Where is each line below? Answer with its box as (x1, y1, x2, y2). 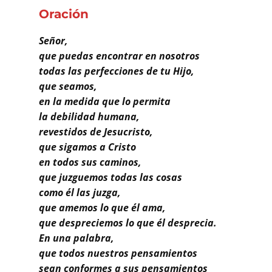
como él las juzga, (39, 185, 121, 199)
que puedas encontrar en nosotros (39, 49, 200, 63)
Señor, (39, 33, 68, 47)
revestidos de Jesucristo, (39, 124, 153, 138)
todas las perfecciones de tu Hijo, (39, 64, 194, 78)
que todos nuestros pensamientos (39, 246, 197, 260)
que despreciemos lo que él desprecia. (39, 216, 217, 229)
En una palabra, (39, 231, 114, 245)
